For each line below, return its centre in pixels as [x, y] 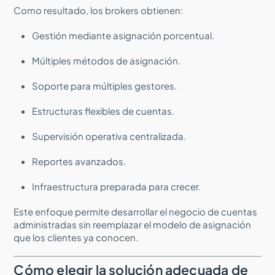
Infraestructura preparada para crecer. [117, 186]
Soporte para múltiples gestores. [105, 85]
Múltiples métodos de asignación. [107, 60]
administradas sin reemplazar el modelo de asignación [133, 224]
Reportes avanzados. [79, 161]
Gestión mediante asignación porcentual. [123, 35]
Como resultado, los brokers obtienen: [99, 10]
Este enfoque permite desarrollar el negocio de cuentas [136, 211]
